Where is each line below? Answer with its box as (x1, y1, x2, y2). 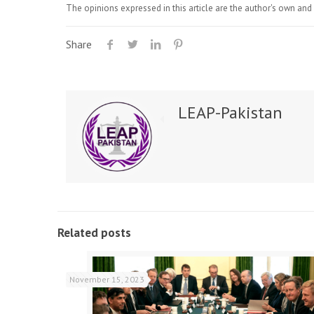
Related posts (57, 225, 131, 241)
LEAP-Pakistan (177, 102, 282, 124)
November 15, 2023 (69, 274, 144, 285)
